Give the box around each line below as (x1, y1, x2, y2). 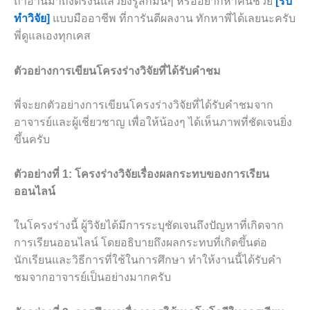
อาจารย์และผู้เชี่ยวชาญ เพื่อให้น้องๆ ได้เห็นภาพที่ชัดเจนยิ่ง (14, 116, 292, 128)
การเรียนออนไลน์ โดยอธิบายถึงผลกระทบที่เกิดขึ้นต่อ (14, 237, 267, 249)
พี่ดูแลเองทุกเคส (14, 30, 91, 42)
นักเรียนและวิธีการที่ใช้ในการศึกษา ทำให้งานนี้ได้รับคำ (14, 254, 282, 266)
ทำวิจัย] (14, 12, 50, 25)
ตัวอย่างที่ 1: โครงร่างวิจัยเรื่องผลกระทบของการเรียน (14, 168, 269, 181)
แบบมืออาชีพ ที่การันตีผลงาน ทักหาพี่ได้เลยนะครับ (50, 12, 295, 25)
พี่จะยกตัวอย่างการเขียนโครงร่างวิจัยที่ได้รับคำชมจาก (14, 98, 273, 111)
